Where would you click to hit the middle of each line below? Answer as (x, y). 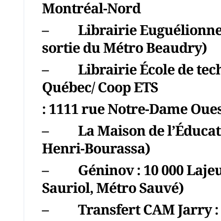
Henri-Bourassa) (96, 148)
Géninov (107, 170)
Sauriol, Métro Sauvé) (113, 187)
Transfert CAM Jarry (145, 209)
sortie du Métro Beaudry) (124, 47)
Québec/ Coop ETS (100, 87)
